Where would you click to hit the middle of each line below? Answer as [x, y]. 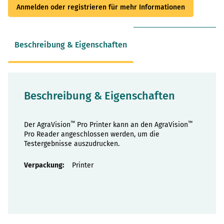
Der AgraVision [47, 124]
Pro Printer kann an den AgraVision [131, 124]
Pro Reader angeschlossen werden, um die [92, 134]
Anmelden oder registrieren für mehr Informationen [101, 7]
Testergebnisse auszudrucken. [72, 143]
